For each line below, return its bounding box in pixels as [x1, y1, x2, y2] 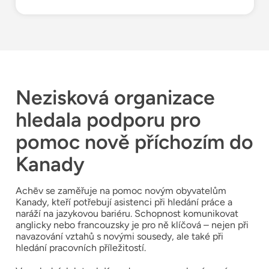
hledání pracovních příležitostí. [15, 241, 146, 253]
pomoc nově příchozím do [15, 129, 253, 154]
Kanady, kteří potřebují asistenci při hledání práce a [15, 196, 232, 208]
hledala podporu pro [15, 107, 201, 131]
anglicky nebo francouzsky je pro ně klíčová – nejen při [15, 219, 249, 231]
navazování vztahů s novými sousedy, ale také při [15, 230, 223, 242]
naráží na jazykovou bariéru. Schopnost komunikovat [15, 207, 238, 219]
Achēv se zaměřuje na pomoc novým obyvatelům [15, 184, 226, 196]
